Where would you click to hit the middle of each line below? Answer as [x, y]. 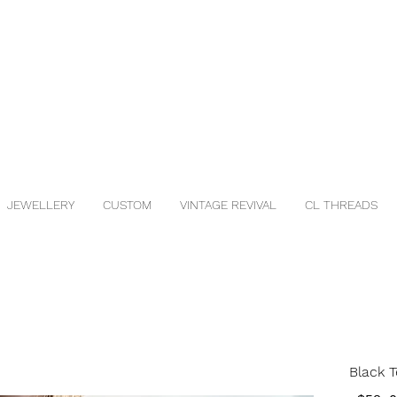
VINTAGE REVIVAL [228, 205]
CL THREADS [341, 205]
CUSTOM [127, 205]
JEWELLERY [41, 205]
